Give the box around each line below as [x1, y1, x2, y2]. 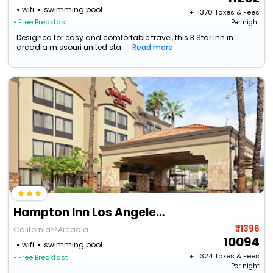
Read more [132, 42, 174, 53]
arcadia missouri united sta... [16, 42, 127, 53]
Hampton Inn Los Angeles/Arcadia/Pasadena [156, 204, 165, 221]
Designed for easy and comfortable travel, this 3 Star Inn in [16, 32, 234, 43]
